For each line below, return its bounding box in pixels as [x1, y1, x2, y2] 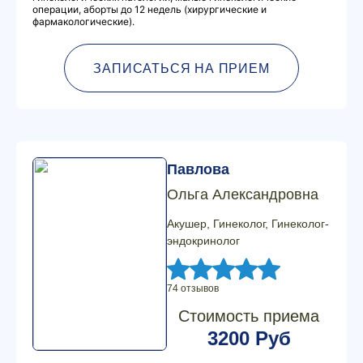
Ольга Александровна [167, 186, 318, 203]
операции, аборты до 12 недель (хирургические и [32, 3, 267, 15]
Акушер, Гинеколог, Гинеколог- [167, 217, 329, 230]
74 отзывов [167, 283, 219, 294]
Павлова [167, 161, 229, 177]
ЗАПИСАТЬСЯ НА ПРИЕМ [93, 61, 270, 75]
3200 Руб [207, 327, 291, 349]
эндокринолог [167, 234, 240, 247]
